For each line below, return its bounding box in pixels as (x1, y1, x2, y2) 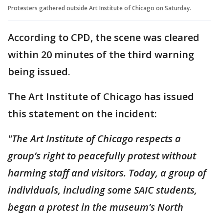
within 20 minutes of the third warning (8, 47, 194, 61)
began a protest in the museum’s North (8, 200, 183, 214)
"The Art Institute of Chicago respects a (8, 131, 181, 145)
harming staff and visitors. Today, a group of (8, 166, 206, 179)
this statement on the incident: (8, 107, 159, 120)
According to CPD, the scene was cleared (8, 30, 199, 44)
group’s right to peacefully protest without (8, 149, 196, 162)
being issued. (8, 65, 75, 78)
